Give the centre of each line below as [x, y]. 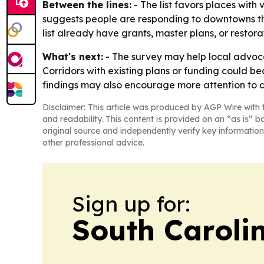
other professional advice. [93, 142]
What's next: [73, 56]
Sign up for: [131, 203]
